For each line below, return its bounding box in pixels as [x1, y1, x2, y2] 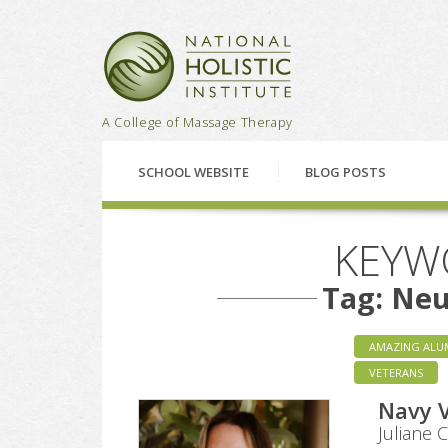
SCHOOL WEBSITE [138, 162, 249, 181]
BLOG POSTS [305, 162, 386, 181]
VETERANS [369, 364, 423, 380]
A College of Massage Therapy [102, 113, 294, 131]
